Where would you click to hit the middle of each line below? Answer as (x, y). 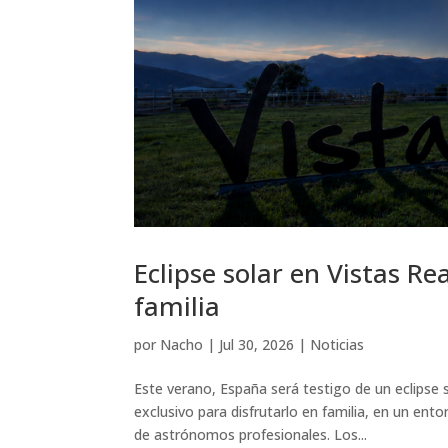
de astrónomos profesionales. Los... (251, 434)
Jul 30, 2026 (257, 344)
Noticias (337, 344)
